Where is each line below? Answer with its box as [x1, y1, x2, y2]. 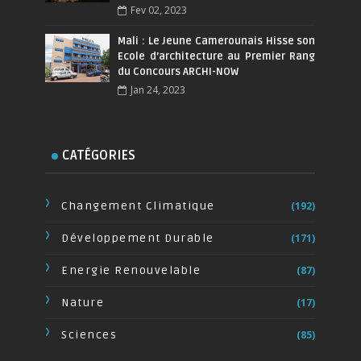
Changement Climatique [61, 198, 215, 213]
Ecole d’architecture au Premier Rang [118, 49, 316, 63]
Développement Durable [61, 230, 214, 245]
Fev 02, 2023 [131, 2, 188, 17]
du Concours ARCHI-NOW [118, 64, 239, 78]
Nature [61, 295, 105, 309]
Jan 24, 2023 [131, 82, 186, 97]
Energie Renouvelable [61, 263, 201, 277]
